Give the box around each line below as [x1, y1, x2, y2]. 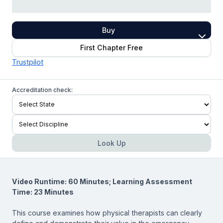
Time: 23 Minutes [12, 187, 74, 196]
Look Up [97, 138, 126, 147]
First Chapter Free [80, 43, 143, 52]
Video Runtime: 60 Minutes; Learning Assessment [12, 177, 192, 186]
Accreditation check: [12, 86, 73, 94]
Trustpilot [12, 57, 43, 66]
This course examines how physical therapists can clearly [12, 208, 202, 217]
